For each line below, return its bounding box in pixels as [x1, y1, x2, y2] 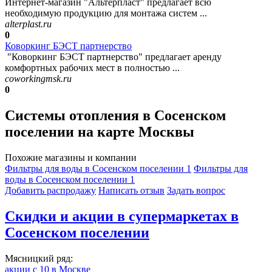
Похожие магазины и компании [5, 152, 137, 163]
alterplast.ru [5, 19, 52, 30]
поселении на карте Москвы [5, 124, 194, 140]
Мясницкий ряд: [5, 253, 73, 263]
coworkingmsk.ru [5, 73, 72, 84]
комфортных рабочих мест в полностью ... [5, 63, 180, 73]
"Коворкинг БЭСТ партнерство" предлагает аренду [5, 52, 222, 63]
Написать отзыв [98, 185, 165, 195]
